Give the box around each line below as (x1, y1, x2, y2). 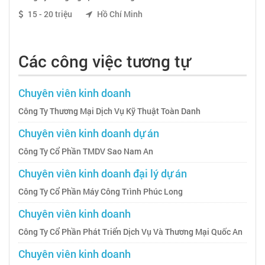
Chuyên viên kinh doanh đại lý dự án (18, 166, 187, 180)
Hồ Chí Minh (95, 8, 143, 20)
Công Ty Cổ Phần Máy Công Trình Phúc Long (18, 185, 183, 197)
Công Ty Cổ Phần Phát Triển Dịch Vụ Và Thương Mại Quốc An (18, 225, 243, 237)
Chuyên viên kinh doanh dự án (18, 125, 159, 140)
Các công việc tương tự (18, 50, 190, 72)
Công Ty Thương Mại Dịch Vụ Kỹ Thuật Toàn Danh (18, 105, 201, 117)
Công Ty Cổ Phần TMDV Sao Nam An (18, 145, 153, 157)
